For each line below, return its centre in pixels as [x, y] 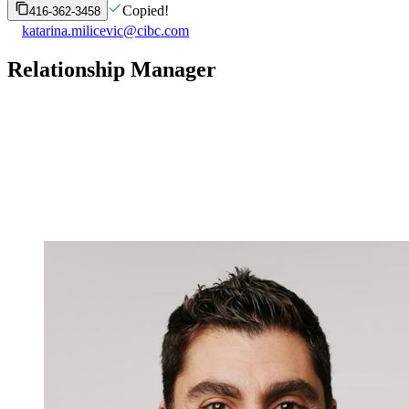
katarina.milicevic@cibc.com [105, 30]
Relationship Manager [112, 69]
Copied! [146, 10]
